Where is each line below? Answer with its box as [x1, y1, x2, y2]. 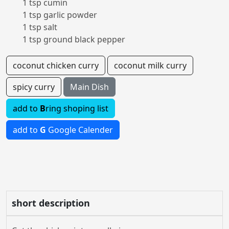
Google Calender [46, 124, 113, 135]
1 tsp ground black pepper [22, 34, 125, 45]
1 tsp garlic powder [22, 9, 97, 20]
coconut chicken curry [13, 60, 99, 71]
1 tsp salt [22, 21, 57, 33]
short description [12, 197, 90, 209]
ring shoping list [45, 103, 108, 114]
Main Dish [70, 81, 109, 93]
